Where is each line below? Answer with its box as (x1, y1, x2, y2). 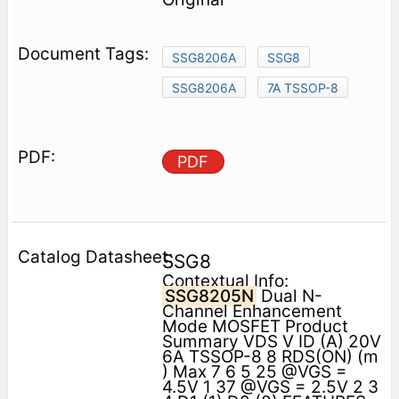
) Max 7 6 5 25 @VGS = (161, 362, 347, 383)
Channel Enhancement (161, 301, 342, 322)
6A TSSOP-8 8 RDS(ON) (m (161, 346, 379, 368)
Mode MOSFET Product (161, 316, 348, 338)
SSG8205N (164, 286, 254, 307)
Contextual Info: (161, 271, 289, 292)
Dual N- (256, 286, 322, 307)
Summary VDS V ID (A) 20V (161, 331, 381, 353)
